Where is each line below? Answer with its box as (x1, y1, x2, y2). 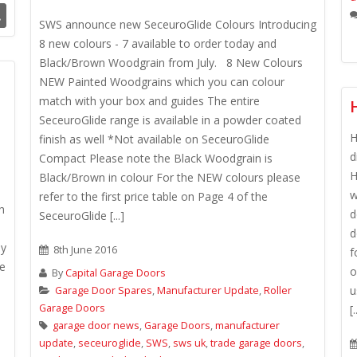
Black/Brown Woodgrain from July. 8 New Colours (39, 55, 303, 70)
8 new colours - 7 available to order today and (39, 36, 277, 51)
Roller (264, 284, 292, 297)
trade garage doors (210, 336, 302, 350)
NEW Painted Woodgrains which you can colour (39, 74, 284, 89)
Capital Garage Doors (65, 266, 166, 280)
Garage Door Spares (55, 284, 152, 297)
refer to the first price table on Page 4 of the (39, 189, 268, 204)
